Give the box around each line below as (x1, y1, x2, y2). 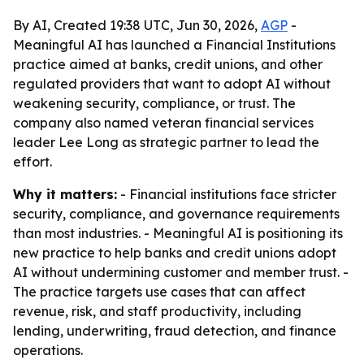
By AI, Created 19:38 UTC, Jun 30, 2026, (13, 17, 261, 33)
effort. (13, 154, 52, 170)
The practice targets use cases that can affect (13, 284, 305, 300)
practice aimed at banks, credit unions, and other (13, 56, 323, 72)
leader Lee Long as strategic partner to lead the (13, 134, 319, 150)
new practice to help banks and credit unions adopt (13, 245, 336, 261)
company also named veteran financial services (13, 115, 314, 131)
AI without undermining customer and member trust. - (13, 264, 349, 280)
